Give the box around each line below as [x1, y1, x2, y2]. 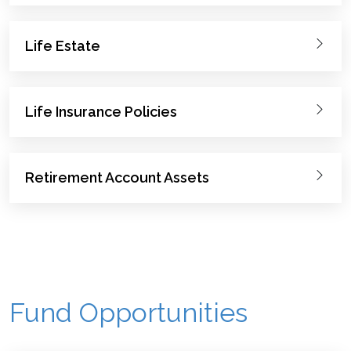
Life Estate [25, 37, 100, 54]
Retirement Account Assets [25, 168, 209, 186]
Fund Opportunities [9, 296, 248, 328]
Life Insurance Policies [25, 103, 177, 120]
